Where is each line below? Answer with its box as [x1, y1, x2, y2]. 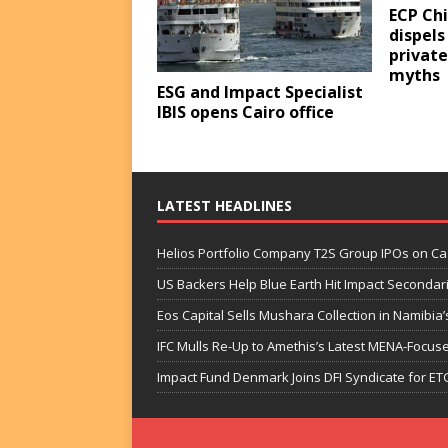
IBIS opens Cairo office [157, 100, 334, 123]
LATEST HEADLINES [157, 195, 292, 215]
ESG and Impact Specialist [157, 80, 363, 103]
